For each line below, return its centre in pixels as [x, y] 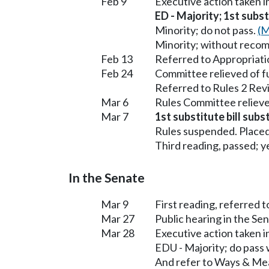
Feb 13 [117, 59]
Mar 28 [118, 233]
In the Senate [107, 177]
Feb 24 [117, 73]
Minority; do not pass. [206, 30]
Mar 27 [118, 218]
